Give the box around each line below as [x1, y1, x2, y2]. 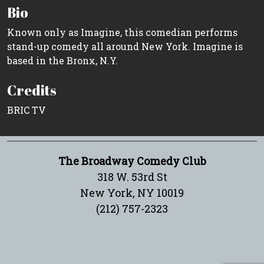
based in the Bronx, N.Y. [7, 54, 118, 67]
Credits [7, 80, 57, 100]
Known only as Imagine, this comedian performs [7, 25, 237, 38]
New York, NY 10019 [80, 185, 184, 200]
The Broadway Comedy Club [58, 153, 206, 168]
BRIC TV [7, 103, 46, 116]
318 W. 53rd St [97, 169, 167, 184]
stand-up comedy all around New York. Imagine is [7, 39, 243, 52]
